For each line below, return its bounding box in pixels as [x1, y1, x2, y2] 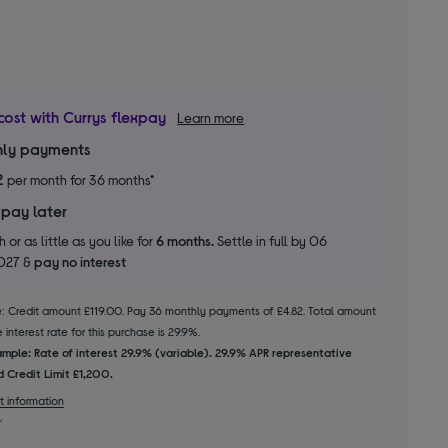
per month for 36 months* [4, 171, 155, 189]
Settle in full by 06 [214, 232, 328, 250]
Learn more [177, 109, 245, 127]
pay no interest [34, 253, 127, 271]
